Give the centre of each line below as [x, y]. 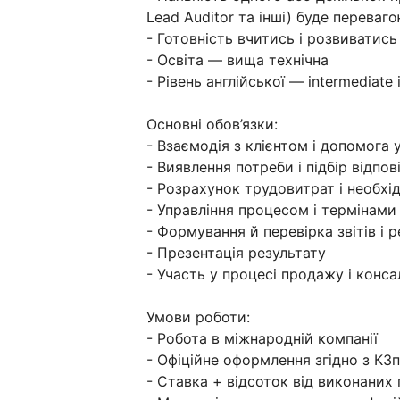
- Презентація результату [236, 253]
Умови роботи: [198, 317]
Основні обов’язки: [212, 125]
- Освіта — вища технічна [237, 60]
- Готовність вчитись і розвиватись [272, 39]
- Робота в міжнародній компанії [262, 339]
